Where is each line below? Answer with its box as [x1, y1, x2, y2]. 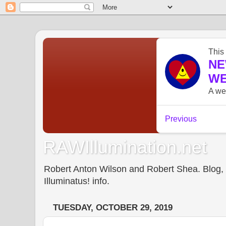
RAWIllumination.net [43, 136, 207, 157]
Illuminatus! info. [44, 176, 109, 186]
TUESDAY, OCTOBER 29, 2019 [53, 203, 173, 213]
